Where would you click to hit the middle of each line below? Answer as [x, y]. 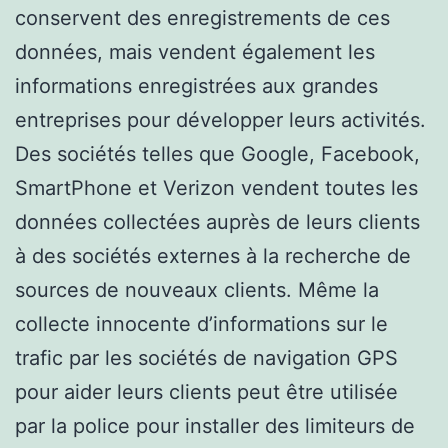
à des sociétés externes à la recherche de [213, 255]
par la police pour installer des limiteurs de [215, 425]
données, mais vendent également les [195, 51]
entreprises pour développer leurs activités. [220, 119]
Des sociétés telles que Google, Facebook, [217, 153]
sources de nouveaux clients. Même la [197, 289]
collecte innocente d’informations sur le [201, 323]
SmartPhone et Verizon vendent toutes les [216, 187]
